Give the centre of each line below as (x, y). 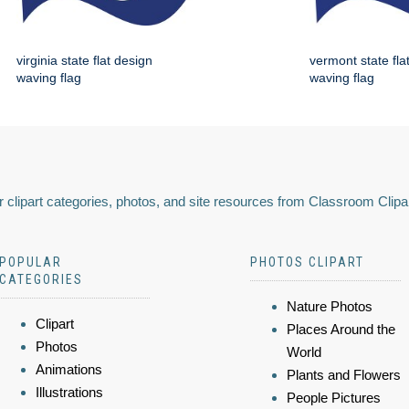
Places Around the (341, 330)
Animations (69, 370)
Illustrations (69, 393)
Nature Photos (330, 307)
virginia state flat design (84, 61)
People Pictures (334, 398)
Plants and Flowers (344, 375)
